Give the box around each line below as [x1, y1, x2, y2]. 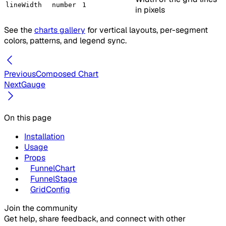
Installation [24, 131, 65, 142]
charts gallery [34, 24, 85, 35]
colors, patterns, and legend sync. [4, 35, 127, 46]
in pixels [135, 4, 165, 15]
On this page [4, 112, 51, 123]
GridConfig [30, 184, 70, 195]
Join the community [4, 202, 78, 213]
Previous [4, 68, 36, 79]
